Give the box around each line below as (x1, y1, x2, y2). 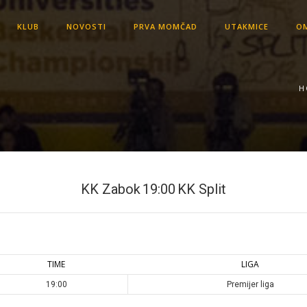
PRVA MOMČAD (133, 21, 197, 32)
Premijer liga (226, 280, 274, 289)
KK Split (177, 181, 226, 197)
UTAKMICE (224, 21, 269, 32)
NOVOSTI (66, 21, 106, 32)
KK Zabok (81, 181, 140, 197)
